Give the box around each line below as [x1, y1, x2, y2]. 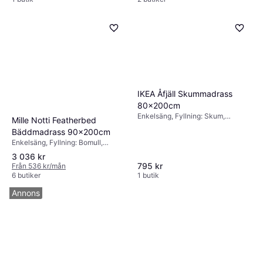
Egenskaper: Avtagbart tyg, [12, 147, 100, 157]
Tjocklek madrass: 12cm [137, 121, 217, 130]
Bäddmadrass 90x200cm [12, 127, 110, 137]
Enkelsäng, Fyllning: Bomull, [12, 138, 103, 147]
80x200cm [137, 100, 180, 111]
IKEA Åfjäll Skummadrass [137, 89, 232, 99]
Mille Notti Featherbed [12, 115, 96, 126]
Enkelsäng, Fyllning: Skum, [137, 112, 225, 121]
